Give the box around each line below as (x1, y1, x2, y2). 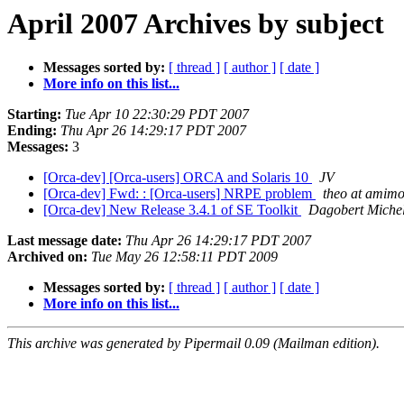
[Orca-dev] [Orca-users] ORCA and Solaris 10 (43, 170, 312, 186)
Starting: (7, 106, 61, 123)
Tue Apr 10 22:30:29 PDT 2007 (65, 106, 249, 123)
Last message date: (7, 233, 122, 249)
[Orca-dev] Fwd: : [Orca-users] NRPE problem (43, 186, 316, 202)
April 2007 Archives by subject (7, 7, 384, 40)
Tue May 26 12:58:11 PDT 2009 (91, 249, 278, 265)
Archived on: (7, 249, 87, 265)
